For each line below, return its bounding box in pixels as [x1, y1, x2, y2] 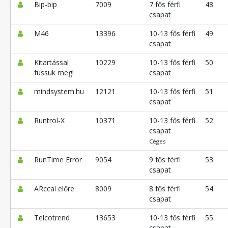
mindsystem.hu [34, 86, 84, 96]
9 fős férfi [149, 154, 181, 164]
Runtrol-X [34, 115, 65, 125]
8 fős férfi [149, 183, 181, 193]
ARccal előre [34, 183, 74, 193]
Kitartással [34, 57, 69, 67]
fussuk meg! [34, 67, 74, 77]
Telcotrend [34, 212, 70, 222]
